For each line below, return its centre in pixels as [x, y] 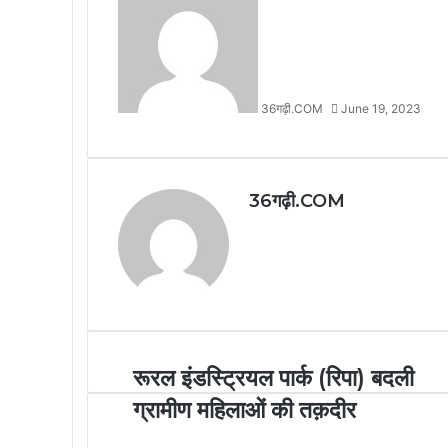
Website [300, 234]
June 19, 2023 [381, 108]
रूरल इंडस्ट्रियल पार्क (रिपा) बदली [273, 377]
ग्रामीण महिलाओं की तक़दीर [244, 409]
